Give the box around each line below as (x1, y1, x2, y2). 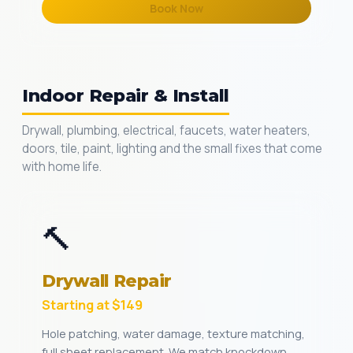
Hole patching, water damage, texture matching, (42, 325, 305, 341)
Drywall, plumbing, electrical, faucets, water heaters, (22, 122, 310, 139)
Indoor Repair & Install (22, 84, 229, 106)
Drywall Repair (42, 270, 172, 291)
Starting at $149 (42, 295, 143, 314)
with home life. (22, 158, 102, 175)
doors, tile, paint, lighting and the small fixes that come (22, 140, 322, 157)
